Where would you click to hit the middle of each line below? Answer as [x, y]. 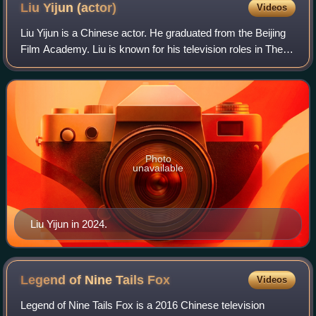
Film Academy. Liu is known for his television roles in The [152, 49]
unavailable [158, 168]
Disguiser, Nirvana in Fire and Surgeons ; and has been [147, 65]
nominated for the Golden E [84, 81]
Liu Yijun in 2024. [69, 224]
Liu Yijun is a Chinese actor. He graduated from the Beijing [153, 32]
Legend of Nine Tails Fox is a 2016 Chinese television [143, 305]
